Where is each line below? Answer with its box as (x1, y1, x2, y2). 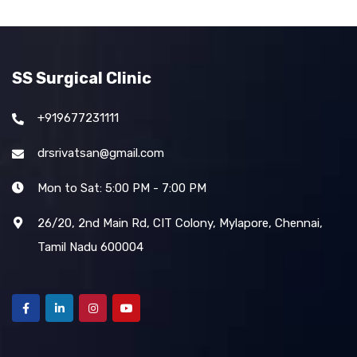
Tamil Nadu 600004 (37, 240, 143, 255)
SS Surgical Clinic (12, 69, 151, 88)
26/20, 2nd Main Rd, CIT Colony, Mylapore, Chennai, (37, 216, 323, 231)
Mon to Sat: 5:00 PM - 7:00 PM (37, 181, 206, 196)
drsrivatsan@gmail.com (37, 146, 164, 161)
